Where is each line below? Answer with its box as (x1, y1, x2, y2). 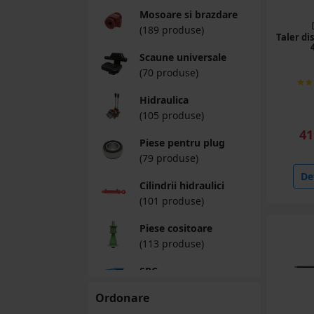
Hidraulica (139, 93, 189, 107)
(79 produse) (139, 151, 198, 165)
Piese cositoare (139, 221, 212, 235)
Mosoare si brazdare (139, 8, 238, 21)
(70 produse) (139, 66, 198, 79)
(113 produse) (139, 237, 204, 250)
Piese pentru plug (139, 136, 225, 149)
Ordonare (95, 290, 149, 306)
